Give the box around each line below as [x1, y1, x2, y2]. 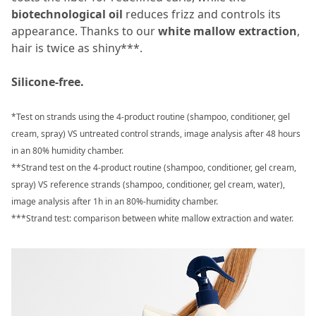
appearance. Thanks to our [11, 23, 158, 39]
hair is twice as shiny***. [11, 40, 142, 56]
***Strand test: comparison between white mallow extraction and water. [11, 212, 293, 224]
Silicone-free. [11, 74, 84, 90]
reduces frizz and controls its [126, 6, 281, 22]
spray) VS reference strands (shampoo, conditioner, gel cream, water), [11, 178, 285, 190]
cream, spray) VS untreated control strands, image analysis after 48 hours [11, 128, 300, 140]
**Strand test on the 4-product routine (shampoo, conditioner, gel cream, [11, 162, 296, 174]
